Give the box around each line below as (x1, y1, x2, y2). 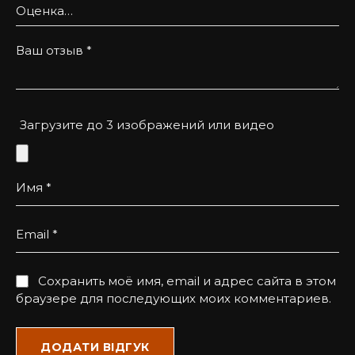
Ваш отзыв (16, 43, 86, 58)
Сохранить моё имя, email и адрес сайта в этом (38, 273, 336, 288)
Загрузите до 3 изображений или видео (20, 117, 274, 132)
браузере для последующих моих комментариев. (16, 291, 331, 306)
